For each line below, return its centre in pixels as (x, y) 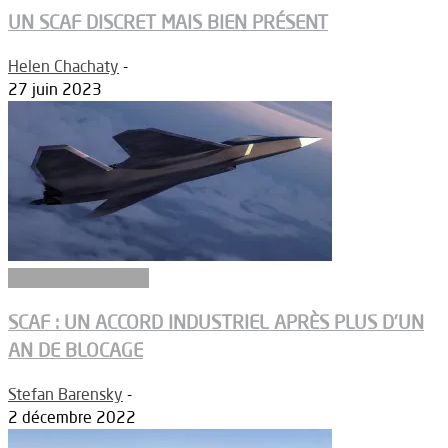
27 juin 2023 (55, 88)
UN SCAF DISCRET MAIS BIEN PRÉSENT (168, 21)
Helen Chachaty (63, 65)
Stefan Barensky (65, 394)
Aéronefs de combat (78, 277)
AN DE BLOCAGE (75, 350)
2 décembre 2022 (72, 417)
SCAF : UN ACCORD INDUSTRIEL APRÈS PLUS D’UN (216, 322)
